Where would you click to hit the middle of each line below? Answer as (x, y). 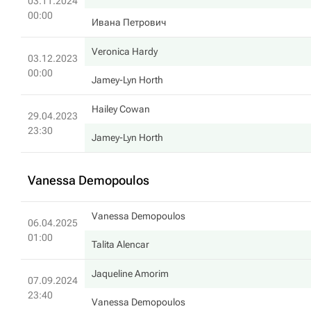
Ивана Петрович (129, 22)
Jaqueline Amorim (130, 274)
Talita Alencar (120, 244)
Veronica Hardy (125, 51)
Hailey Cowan (121, 109)
